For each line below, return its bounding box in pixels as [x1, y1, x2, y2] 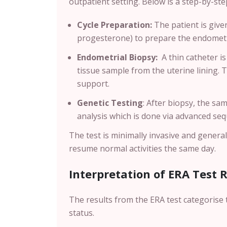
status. [69, 207, 94, 218]
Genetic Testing [77, 97, 143, 108]
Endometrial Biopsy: [77, 52, 158, 63]
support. [77, 78, 109, 89]
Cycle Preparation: [77, 19, 152, 30]
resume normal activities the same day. [69, 143, 216, 154]
